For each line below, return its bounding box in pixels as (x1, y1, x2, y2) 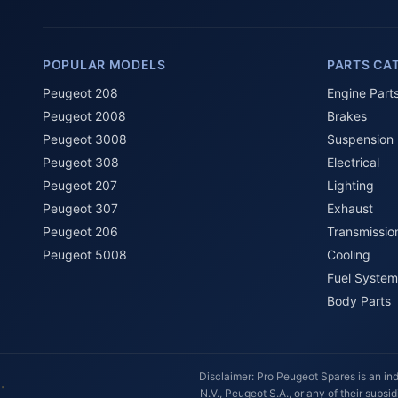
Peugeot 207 (43, 178, 117, 193)
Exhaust (327, 201, 373, 216)
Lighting (327, 178, 374, 193)
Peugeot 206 (43, 224, 118, 239)
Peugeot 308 (43, 155, 119, 170)
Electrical (327, 155, 379, 170)
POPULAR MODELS (43, 57, 166, 72)
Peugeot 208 (43, 85, 118, 100)
